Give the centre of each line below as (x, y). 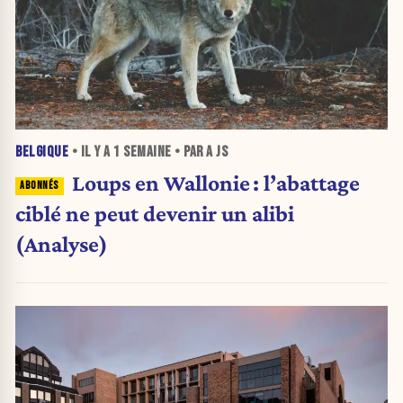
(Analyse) (62, 244)
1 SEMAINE (143, 152)
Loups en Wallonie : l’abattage (215, 183)
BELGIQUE (42, 152)
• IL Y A (91, 152)
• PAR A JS (199, 152)
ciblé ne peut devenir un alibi (155, 214)
